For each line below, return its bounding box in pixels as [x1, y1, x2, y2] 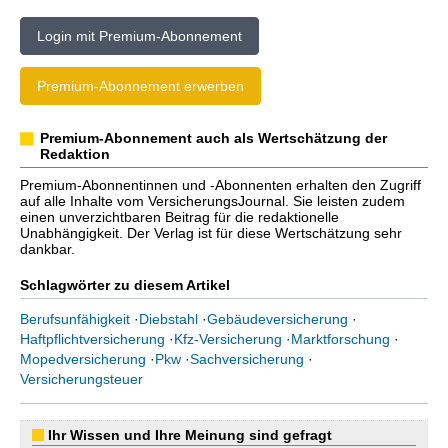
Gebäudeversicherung [207, 311, 348, 327]
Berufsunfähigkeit [20, 311, 130, 327]
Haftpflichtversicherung [20, 331, 165, 347]
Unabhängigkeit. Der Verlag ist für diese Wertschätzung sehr [20, 225, 402, 241]
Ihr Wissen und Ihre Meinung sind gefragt [48, 427, 332, 443]
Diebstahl [139, 311, 198, 327]
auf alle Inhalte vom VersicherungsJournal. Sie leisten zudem [20, 193, 405, 209]
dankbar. [20, 241, 75, 257]
